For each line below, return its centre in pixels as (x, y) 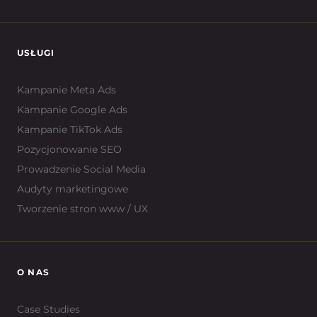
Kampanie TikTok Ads (70, 130)
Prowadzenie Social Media (81, 169)
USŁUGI (36, 53)
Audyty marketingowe (73, 189)
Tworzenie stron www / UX (82, 209)
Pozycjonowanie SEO (69, 150)
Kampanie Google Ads (72, 110)
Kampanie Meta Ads (67, 90)
